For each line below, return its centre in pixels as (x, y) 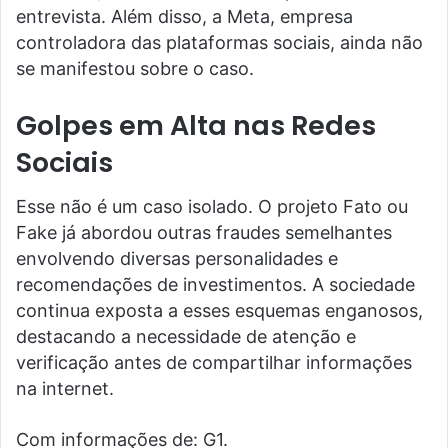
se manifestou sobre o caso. (135, 68)
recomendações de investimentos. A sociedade (215, 285)
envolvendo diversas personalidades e (177, 259)
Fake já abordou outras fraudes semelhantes (204, 233)
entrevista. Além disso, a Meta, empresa (184, 16)
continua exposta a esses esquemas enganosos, (219, 311)
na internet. (65, 389)
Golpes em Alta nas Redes (196, 125)
